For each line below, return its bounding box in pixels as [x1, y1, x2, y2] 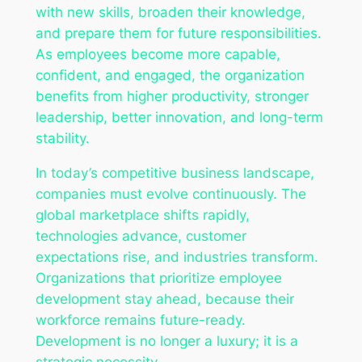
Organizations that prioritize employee [35, 269, 282, 286]
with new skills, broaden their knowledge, [35, 4, 305, 21]
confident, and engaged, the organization [35, 67, 305, 84]
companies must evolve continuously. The [35, 185, 306, 202]
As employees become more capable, [35, 46, 280, 63]
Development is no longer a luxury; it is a [35, 332, 298, 349]
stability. [35, 130, 90, 147]
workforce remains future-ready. [35, 311, 246, 328]
